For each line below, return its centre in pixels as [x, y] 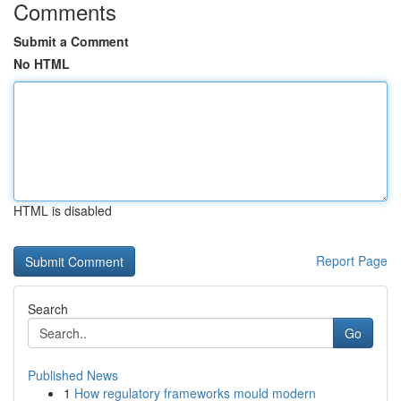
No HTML [42, 64]
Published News [73, 375]
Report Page [352, 260]
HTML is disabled [63, 210]
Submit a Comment [71, 41]
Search [48, 309]
